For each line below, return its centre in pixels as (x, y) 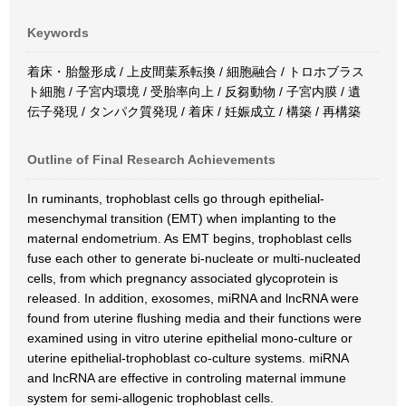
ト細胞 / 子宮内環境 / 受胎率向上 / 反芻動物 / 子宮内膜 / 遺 (194, 92)
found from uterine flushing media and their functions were (194, 318)
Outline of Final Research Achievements (151, 159)
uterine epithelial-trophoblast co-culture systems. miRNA (188, 358)
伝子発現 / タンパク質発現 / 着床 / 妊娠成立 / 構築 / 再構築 (194, 111)
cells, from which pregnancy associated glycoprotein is (183, 278)
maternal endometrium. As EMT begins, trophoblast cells (189, 238)
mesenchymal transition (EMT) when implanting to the (182, 218)
